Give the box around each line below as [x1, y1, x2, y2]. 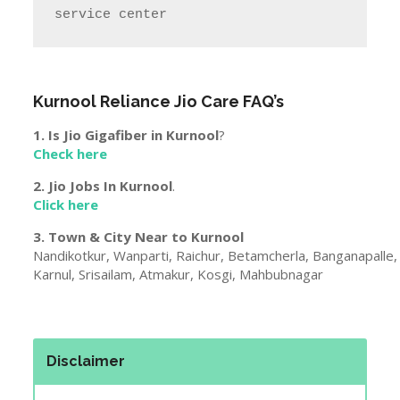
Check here [33, 144, 108, 162]
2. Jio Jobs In [33, 176, 121, 195]
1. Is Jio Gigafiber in [33, 125, 167, 144]
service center [54, 6, 168, 22]
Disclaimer [46, 352, 126, 370]
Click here [33, 195, 99, 213]
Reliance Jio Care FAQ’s [96, 91, 285, 111]
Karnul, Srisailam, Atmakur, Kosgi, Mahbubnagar [33, 264, 324, 283]
